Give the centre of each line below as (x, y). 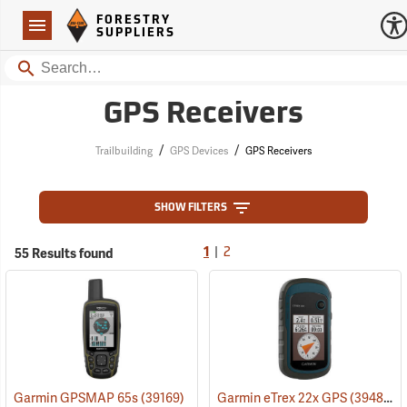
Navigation (52, 28)
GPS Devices (199, 151)
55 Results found (64, 254)
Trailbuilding (124, 151)
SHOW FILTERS (190, 209)
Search (34, 66)
